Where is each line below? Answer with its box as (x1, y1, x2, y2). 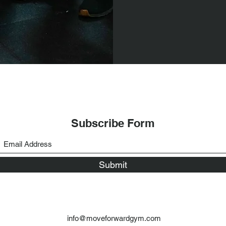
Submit (99, 159, 127, 170)
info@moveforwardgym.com (67, 214, 161, 222)
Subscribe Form (71, 117, 155, 130)
